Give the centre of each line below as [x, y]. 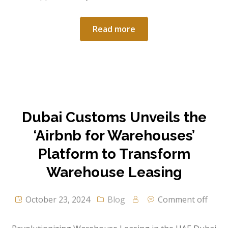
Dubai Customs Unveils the [114, 118]
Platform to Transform [114, 154]
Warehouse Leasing [114, 173]
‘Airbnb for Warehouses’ [114, 136]
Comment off [183, 200]
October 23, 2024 [57, 200]
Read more [114, 29]
